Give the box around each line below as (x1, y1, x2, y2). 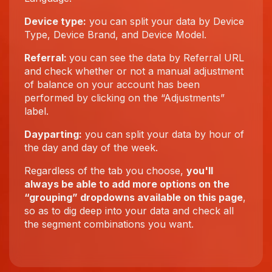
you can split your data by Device (86, 15, 244, 27)
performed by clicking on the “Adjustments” (24, 92, 225, 104)
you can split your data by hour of (82, 128, 244, 140)
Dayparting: (24, 128, 82, 140)
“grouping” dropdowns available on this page (24, 191, 243, 203)
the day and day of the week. (24, 141, 158, 154)
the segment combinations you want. (24, 218, 194, 230)
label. (24, 105, 49, 117)
